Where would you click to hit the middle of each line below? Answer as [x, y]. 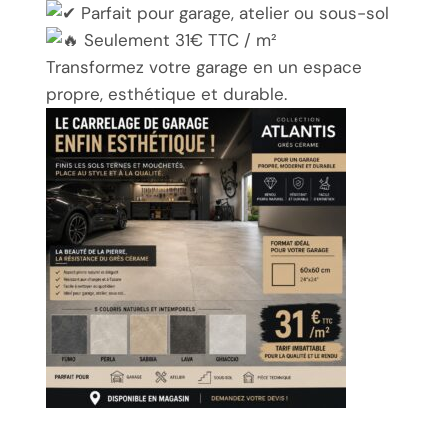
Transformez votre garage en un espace [203, 67]
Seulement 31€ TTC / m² [177, 40]
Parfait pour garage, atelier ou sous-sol [232, 13]
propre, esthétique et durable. [166, 94]
